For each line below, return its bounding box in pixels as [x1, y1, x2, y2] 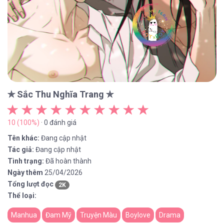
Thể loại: [7, 191, 36, 200]
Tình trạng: [7, 157, 44, 165]
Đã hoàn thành [45, 157, 91, 165]
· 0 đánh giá [39, 118, 76, 127]
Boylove [125, 211, 150, 219]
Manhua [11, 211, 37, 219]
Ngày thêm [7, 168, 43, 177]
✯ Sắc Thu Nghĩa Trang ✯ [7, 89, 113, 100]
